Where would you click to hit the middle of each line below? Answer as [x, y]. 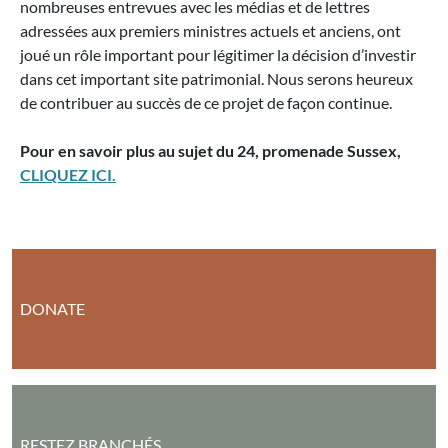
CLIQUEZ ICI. [68, 175]
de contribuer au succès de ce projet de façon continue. [206, 103]
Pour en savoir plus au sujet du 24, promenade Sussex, [210, 151]
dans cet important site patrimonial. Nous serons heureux [216, 79]
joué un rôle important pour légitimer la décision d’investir [218, 55]
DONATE [52, 309]
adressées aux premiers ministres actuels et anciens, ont [210, 31]
